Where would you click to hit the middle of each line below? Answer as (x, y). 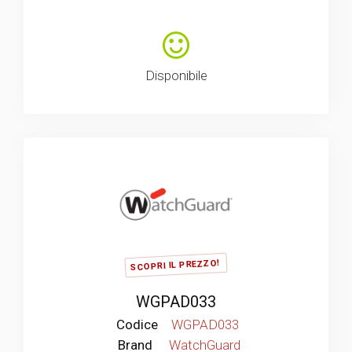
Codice (137, 324)
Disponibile (176, 75)
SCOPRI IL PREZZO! (175, 266)
